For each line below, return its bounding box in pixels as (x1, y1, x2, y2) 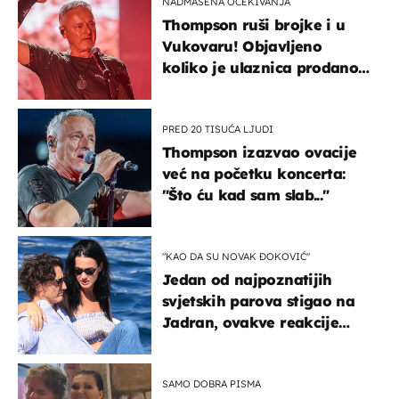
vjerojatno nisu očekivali (162, 334, 342, 353)
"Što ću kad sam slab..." (162, 185, 330, 204)
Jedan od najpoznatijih (162, 270, 332, 289)
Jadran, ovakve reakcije (162, 313, 338, 331)
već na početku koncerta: (162, 164, 346, 183)
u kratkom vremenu (162, 79, 307, 98)
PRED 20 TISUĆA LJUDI (162, 122, 273, 135)
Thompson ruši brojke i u (162, 15, 346, 34)
